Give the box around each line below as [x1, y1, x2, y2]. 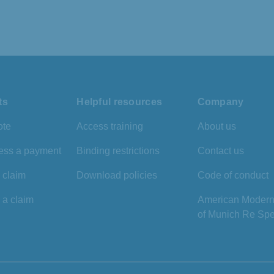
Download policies [76, 170, 158, 181]
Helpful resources [76, 97, 163, 108]
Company [197, 97, 244, 108]
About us [197, 121, 236, 132]
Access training [76, 121, 144, 132]
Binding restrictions [76, 146, 160, 157]
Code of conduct [197, 170, 268, 181]
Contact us [197, 146, 244, 157]
